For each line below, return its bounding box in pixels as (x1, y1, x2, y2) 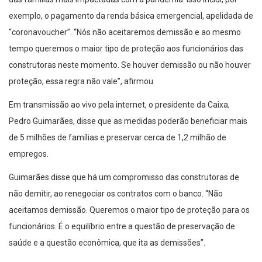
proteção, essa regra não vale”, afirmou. (9, 77, 155, 87)
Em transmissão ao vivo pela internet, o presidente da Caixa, (9, 100, 230, 110)
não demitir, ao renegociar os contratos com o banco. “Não (9, 189, 223, 199)
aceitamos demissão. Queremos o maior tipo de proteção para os (9, 205, 250, 215)
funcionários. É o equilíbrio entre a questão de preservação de (9, 222, 235, 232)
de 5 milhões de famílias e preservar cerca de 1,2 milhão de (9, 133, 226, 143)
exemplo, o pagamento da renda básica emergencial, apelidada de (9, 11, 253, 21)
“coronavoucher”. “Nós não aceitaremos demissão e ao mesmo (9, 27, 241, 37)
